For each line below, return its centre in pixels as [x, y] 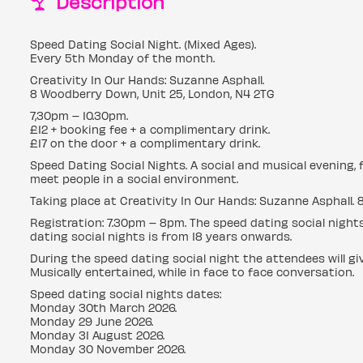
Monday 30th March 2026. [103, 307]
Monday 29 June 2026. [92, 321]
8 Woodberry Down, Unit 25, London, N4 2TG [152, 94]
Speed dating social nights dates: [126, 294]
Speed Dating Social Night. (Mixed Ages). [143, 44]
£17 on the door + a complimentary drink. [145, 143]
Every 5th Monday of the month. [122, 58]
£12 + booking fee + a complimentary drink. [150, 129]
